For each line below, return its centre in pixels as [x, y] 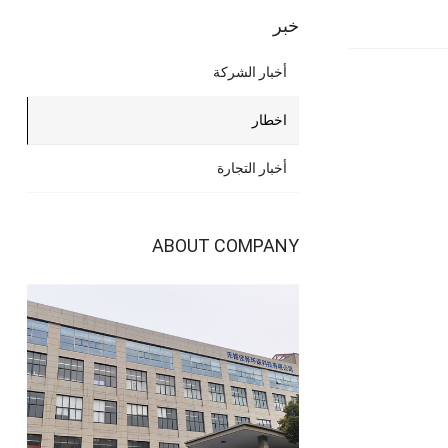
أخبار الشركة [250, 72]
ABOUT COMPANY [226, 246]
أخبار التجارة [252, 168]
